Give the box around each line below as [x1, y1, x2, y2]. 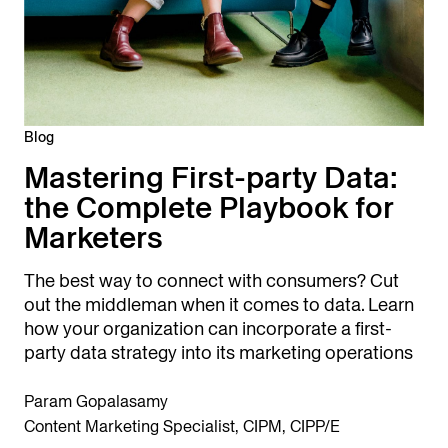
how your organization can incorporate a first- [24, 316, 392, 342]
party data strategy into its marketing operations [24, 340, 413, 366]
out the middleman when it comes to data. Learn [24, 292, 414, 318]
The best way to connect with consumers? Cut [24, 268, 399, 294]
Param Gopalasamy [24, 390, 168, 414]
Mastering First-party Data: [24, 156, 398, 200]
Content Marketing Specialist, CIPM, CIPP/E [24, 415, 340, 439]
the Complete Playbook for [24, 186, 393, 230]
